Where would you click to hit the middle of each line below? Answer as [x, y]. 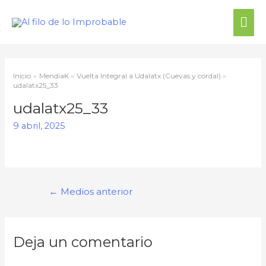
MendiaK [54, 75]
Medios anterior [95, 192]
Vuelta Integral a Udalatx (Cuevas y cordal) [148, 75]
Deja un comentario [83, 242]
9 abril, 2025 [39, 126]
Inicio [22, 75]
